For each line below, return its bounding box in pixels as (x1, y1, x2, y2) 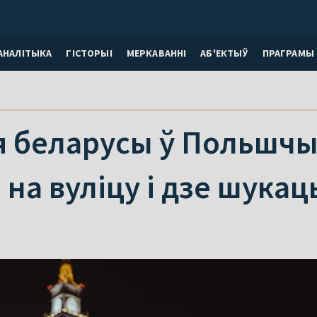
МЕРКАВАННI (126, 46, 187, 59)
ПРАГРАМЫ (262, 46, 314, 59)
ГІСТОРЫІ (66, 46, 113, 59)
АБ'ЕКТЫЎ (200, 46, 248, 59)
